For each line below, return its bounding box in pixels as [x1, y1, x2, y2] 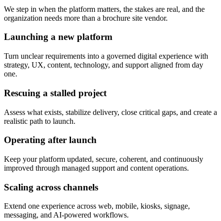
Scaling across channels [4, 182, 98, 192]
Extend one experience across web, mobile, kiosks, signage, [4, 202, 190, 211]
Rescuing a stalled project [4, 87, 107, 98]
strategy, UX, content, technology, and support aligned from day [4, 61, 203, 70]
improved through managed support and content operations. [4, 163, 189, 172]
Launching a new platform [4, 32, 112, 42]
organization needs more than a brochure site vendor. [4, 13, 168, 22]
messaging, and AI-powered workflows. [4, 211, 129, 220]
